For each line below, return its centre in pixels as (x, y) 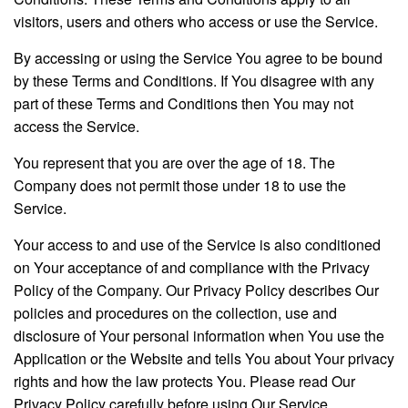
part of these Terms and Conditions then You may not (184, 103)
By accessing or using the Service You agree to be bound (198, 57)
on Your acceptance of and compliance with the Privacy (192, 267)
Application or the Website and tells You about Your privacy (204, 358)
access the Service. (76, 126)
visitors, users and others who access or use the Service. (196, 21)
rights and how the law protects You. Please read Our (184, 381)
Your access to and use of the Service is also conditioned (197, 244)
